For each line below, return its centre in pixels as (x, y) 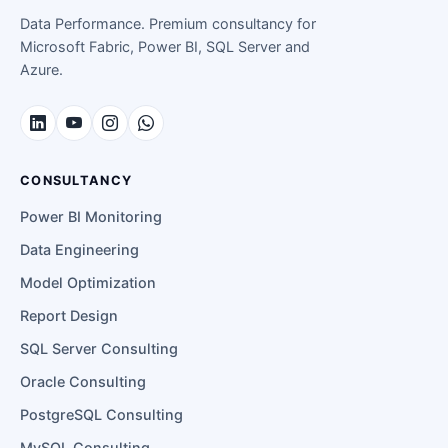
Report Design (69, 316)
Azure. (41, 70)
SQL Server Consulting (99, 349)
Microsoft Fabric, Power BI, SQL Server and (165, 47)
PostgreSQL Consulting (101, 415)
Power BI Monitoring (91, 217)
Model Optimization (88, 283)
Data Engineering (79, 250)
